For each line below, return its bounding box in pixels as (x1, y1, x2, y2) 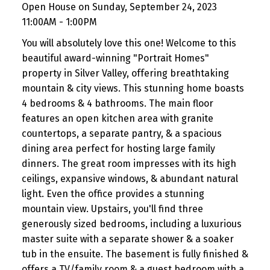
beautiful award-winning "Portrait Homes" (21, 52, 209, 64)
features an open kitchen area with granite (21, 113, 213, 125)
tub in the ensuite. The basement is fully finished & (21, 248, 248, 260)
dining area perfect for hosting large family (21, 143, 215, 155)
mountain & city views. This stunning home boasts (21, 83, 244, 95)
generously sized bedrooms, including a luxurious (21, 218, 242, 230)
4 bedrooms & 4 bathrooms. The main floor (21, 98, 213, 110)
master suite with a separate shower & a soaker (21, 233, 234, 245)
